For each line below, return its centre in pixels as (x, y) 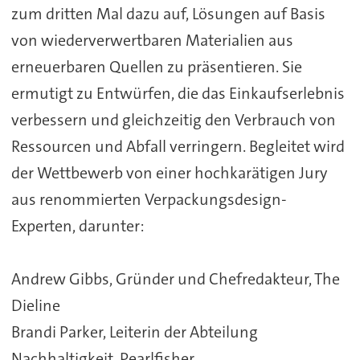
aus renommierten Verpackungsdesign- (149, 200)
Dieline (35, 306)
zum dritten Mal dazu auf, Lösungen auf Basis (168, 14)
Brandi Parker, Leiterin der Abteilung (134, 332)
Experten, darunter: (78, 226)
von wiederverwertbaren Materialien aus (152, 41)
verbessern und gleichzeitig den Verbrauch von (173, 120)
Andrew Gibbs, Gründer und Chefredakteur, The (175, 279)
